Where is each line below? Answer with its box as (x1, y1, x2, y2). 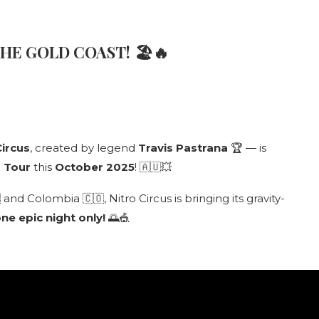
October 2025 (55, 160, 135, 174)
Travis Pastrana (138, 141, 228, 155)
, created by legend (30, 141, 138, 155)
